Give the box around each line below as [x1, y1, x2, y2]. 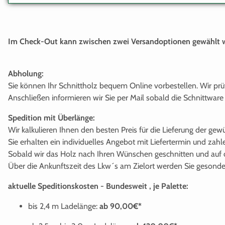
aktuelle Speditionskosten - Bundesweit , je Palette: [8, 181, 188, 191]
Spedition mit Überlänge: [8, 113, 95, 123]
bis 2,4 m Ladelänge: [28, 201, 99, 211]
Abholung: [8, 68, 44, 78]
